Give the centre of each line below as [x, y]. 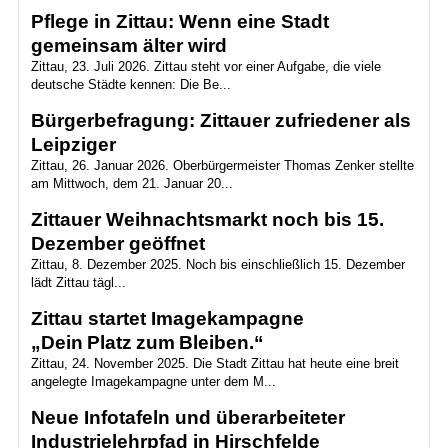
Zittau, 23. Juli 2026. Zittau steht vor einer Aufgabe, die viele [205, 66]
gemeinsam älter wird [128, 45]
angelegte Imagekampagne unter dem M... [153, 381]
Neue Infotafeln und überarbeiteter [187, 417]
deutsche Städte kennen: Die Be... [130, 84]
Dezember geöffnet [117, 243]
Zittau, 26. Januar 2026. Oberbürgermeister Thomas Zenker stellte [222, 165]
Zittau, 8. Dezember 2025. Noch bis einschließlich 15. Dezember [217, 264]
